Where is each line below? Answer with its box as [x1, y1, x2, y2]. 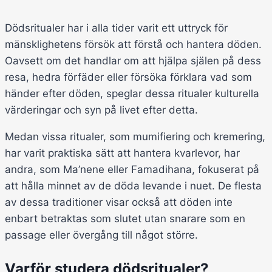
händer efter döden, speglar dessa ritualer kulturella [5, 87, 259, 100]
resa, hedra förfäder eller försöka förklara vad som [5, 70, 252, 83]
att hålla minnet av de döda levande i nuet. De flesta [5, 179, 262, 192]
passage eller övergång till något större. [5, 228, 198, 241]
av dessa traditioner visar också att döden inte [5, 195, 233, 208]
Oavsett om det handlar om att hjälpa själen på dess [5, 54, 261, 67]
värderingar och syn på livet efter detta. [5, 103, 198, 116]
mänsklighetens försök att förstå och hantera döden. [5, 38, 262, 50]
